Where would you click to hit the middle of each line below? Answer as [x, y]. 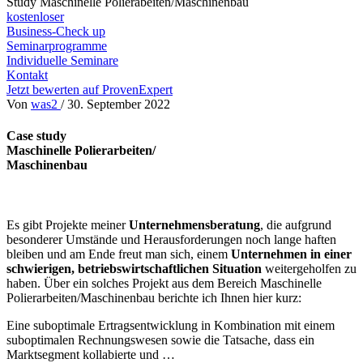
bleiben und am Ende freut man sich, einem [119, 254]
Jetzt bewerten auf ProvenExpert [90, 90]
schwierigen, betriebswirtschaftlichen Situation [134, 268]
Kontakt [27, 75]
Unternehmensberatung [194, 224]
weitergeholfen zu [309, 268]
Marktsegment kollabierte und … [91, 354]
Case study [36, 136]
